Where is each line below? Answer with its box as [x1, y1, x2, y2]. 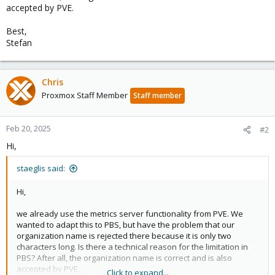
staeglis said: [17, 163, 65, 174]
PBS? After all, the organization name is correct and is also [17, 252, 232, 263]
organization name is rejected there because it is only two [17, 230, 231, 241]
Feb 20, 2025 [6, 123, 51, 134]
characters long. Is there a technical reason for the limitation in [17, 241, 248, 252]
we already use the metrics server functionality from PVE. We [17, 208, 243, 219]
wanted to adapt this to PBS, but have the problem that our [17, 219, 234, 230]
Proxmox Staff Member [42, 90, 128, 101]
